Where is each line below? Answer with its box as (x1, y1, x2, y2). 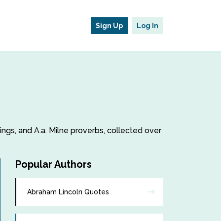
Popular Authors (15, 158, 92, 170)
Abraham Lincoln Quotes (27, 188, 109, 196)
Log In (137, 22, 158, 30)
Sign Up (96, 22, 123, 30)
